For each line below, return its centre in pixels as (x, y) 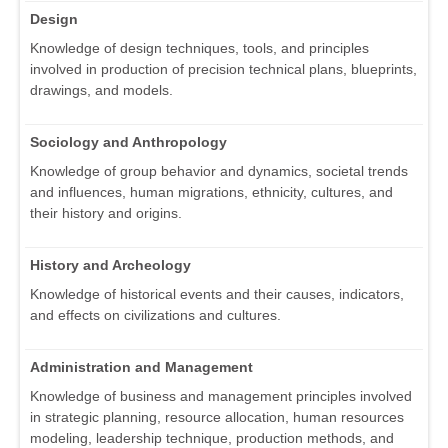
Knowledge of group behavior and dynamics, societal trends (219, 171)
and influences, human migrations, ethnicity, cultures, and (211, 192)
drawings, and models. (101, 90)
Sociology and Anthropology (128, 142)
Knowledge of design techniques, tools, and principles (199, 48)
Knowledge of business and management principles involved (221, 396)
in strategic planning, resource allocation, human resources (217, 417)
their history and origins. (106, 213)
